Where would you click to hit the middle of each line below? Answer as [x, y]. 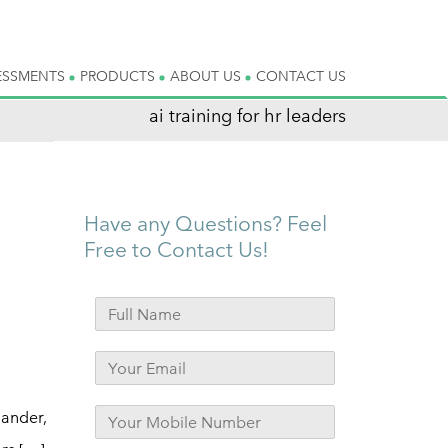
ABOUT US [207, 76]
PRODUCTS [119, 76]
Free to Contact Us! [176, 249]
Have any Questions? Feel [205, 223]
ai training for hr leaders [247, 115]
